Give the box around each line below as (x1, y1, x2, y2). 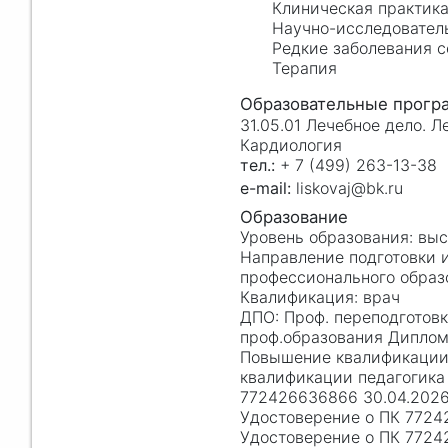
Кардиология (239, 134, 342, 155)
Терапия (271, 58, 337, 79)
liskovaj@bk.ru (295, 177, 403, 198)
